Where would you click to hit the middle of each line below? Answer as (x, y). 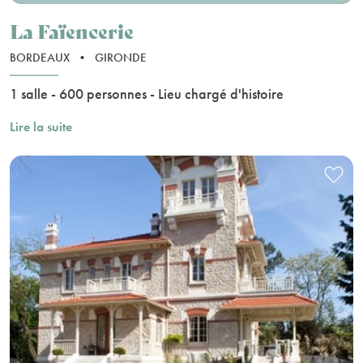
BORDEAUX (41, 58)
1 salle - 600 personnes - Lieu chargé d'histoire (147, 94)
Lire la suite (41, 127)
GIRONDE (121, 58)
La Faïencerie (72, 31)
